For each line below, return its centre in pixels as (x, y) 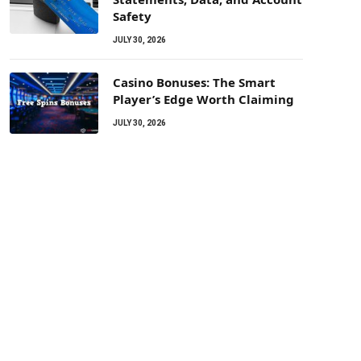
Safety (132, 16)
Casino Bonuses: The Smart (194, 82)
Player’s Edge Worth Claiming (203, 99)
